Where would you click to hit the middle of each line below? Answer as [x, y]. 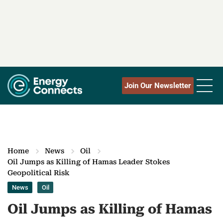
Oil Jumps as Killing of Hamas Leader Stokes [89, 162]
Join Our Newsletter [158, 86]
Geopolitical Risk [39, 173]
